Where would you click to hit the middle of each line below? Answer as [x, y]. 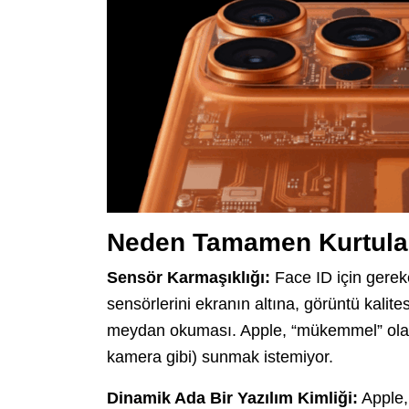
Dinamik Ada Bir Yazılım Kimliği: [232, 398]
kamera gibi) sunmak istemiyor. [220, 357]
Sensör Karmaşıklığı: [189, 277]
